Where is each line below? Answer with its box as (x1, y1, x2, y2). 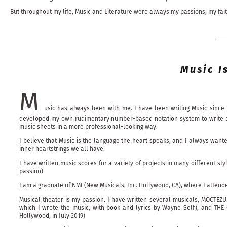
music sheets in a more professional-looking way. (19, 123, 158, 130)
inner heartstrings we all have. (19, 145, 105, 153)
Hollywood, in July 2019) (19, 212, 85, 219)
